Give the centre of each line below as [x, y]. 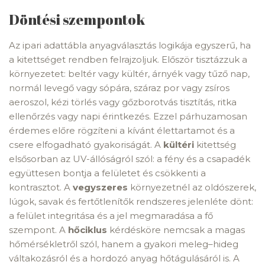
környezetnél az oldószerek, [192, 187]
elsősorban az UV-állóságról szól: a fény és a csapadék [130, 159]
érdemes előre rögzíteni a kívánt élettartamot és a [122, 130]
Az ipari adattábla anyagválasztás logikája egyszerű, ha [130, 45]
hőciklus [88, 230]
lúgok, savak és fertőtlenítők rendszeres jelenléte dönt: [131, 201]
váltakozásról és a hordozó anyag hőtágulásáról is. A [124, 258]
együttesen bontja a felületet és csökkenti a [107, 173]
